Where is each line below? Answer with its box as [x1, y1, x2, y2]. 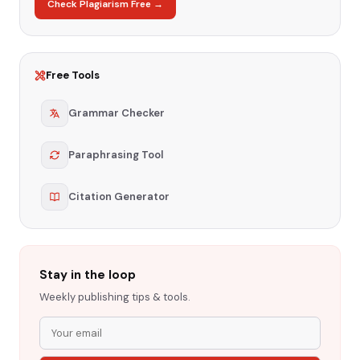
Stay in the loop [39, 266, 136, 283]
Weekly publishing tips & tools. [39, 289, 190, 304]
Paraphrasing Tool [68, 147, 163, 162]
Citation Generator [68, 189, 170, 203]
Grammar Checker [68, 105, 165, 120]
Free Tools [46, 67, 100, 82]
